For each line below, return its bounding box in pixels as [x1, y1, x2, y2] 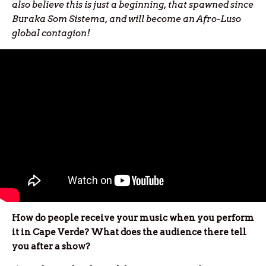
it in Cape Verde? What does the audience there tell [12, 227, 246, 238]
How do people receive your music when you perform [12, 213, 254, 224]
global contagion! [12, 28, 90, 39]
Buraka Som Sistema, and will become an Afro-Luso [12, 14, 241, 25]
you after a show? [12, 241, 90, 252]
